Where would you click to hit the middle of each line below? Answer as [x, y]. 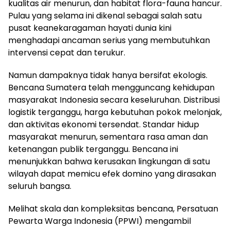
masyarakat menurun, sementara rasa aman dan [108, 137]
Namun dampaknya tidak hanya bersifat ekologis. [108, 75]
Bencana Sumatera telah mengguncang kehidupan [111, 87]
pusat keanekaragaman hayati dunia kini [90, 28]
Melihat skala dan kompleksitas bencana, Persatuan [113, 208]
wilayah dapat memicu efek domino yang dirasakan [112, 174]
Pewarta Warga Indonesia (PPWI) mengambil [100, 221]
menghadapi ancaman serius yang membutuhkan [109, 40]
